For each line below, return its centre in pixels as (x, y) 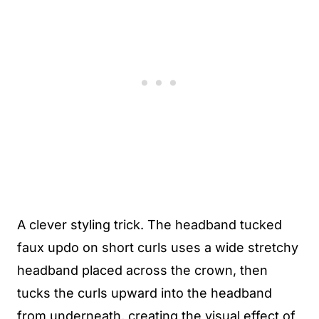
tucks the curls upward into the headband (145, 293)
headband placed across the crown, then (142, 270)
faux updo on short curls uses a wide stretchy (158, 247)
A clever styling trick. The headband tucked (150, 225)
